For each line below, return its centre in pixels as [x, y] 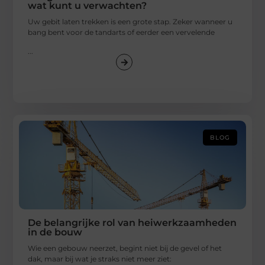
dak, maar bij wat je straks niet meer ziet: [100, 259]
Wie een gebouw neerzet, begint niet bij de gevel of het [125, 248]
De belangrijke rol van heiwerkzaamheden [132, 223]
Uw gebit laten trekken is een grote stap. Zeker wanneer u [130, 21]
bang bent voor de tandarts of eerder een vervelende [122, 32]
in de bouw [55, 232]
